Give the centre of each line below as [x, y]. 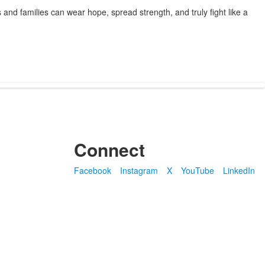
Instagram [139, 170]
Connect [109, 149]
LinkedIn [239, 170]
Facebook [92, 170]
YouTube [197, 170]
